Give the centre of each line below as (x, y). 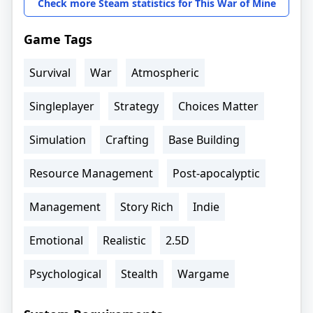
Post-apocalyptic (216, 173)
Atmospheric (165, 72)
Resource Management (91, 173)
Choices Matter (218, 106)
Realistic (124, 240)
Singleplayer (62, 106)
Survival (50, 72)
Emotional (56, 240)
